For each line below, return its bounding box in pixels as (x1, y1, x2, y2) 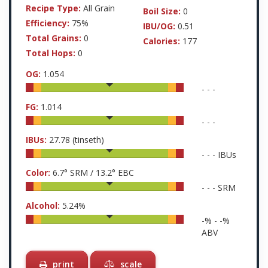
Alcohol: (26, 200, 60, 211)
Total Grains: (26, 32, 81, 44)
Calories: (143, 35, 180, 47)
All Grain (81, 2, 115, 14)
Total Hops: (26, 47, 75, 59)
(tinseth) (70, 134, 104, 145)
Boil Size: (143, 5, 181, 17)
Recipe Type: (26, 2, 81, 14)
